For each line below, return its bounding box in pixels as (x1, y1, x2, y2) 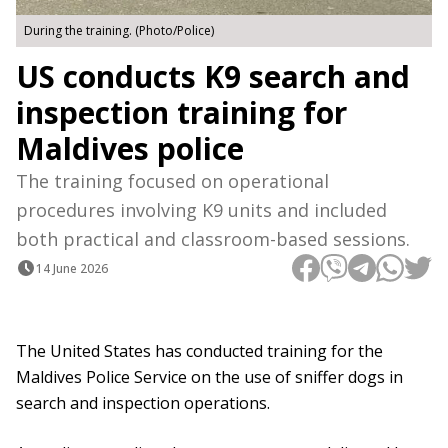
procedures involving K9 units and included (16, 198, 387, 223)
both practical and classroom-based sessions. (16, 227, 410, 252)
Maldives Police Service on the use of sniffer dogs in (16, 366, 403, 389)
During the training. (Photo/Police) (24, 22, 214, 40)
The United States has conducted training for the (16, 340, 383, 363)
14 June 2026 (36, 259, 108, 277)
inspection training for (16, 92, 347, 134)
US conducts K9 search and (16, 56, 410, 98)
